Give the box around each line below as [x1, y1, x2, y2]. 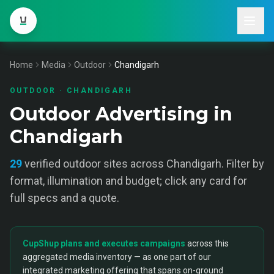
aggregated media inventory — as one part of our [23, 252, 211, 262]
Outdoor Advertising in [10, 103, 232, 125]
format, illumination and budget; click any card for [10, 174, 247, 187]
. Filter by [221, 157, 264, 170]
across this [187, 239, 229, 248]
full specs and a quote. [10, 191, 119, 204]
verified [24, 157, 63, 170]
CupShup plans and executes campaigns [23, 239, 185, 248]
